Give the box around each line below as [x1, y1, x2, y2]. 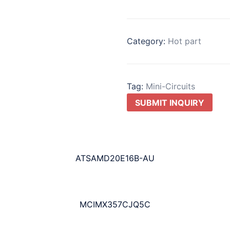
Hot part [167, 35, 201, 46]
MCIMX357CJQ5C [79, 199, 150, 210]
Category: [126, 35, 168, 46]
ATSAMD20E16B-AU [75, 153, 155, 164]
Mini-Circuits [145, 81, 195, 91]
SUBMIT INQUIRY [135, 97, 204, 108]
